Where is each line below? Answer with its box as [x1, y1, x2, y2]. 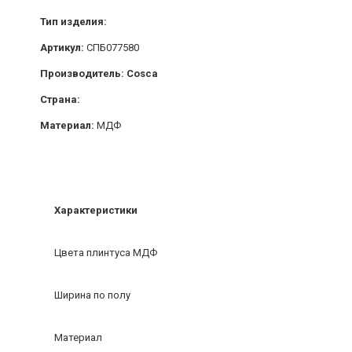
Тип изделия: [40, 16, 109, 28]
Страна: [40, 93, 82, 106]
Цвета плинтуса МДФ [54, 247, 157, 259]
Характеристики [54, 204, 137, 217]
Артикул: [40, 42, 86, 54]
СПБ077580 [86, 42, 139, 54]
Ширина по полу [54, 289, 130, 302]
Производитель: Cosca [40, 68, 158, 80]
